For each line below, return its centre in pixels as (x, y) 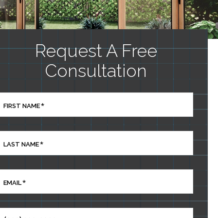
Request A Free (96, 51)
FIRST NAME (22, 106)
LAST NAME (21, 145)
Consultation (96, 71)
